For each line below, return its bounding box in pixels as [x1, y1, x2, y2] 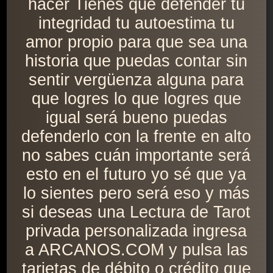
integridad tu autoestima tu [38, 14, 235, 33]
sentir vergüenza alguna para [29, 71, 244, 90]
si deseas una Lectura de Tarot [22, 203, 251, 222]
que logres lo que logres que [31, 90, 241, 108]
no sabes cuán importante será [22, 146, 251, 165]
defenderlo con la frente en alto [21, 127, 252, 146]
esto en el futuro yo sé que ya [26, 165, 247, 184]
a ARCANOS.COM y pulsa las [24, 241, 248, 260]
